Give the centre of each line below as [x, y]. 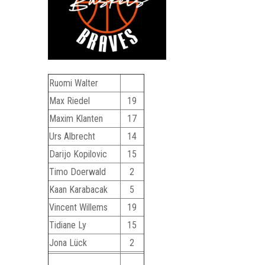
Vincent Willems [78, 207]
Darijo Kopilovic [78, 154]
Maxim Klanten [76, 118]
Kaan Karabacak [78, 189]
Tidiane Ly [67, 225]
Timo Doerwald [77, 172]
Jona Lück [68, 243]
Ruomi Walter [73, 83]
